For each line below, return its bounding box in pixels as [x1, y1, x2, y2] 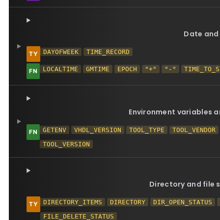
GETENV [43, 126, 67, 134]
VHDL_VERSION [74, 126, 122, 134]
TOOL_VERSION [43, 140, 90, 148]
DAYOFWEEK [43, 48, 79, 55]
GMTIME [86, 65, 110, 73]
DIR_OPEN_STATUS [153, 198, 213, 206]
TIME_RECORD [86, 48, 130, 55]
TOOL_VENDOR [172, 126, 216, 134]
